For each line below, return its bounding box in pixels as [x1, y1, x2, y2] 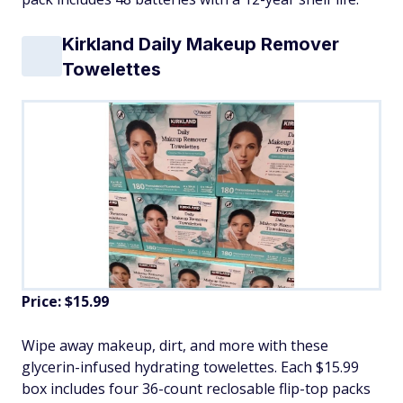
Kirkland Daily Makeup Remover [62, 32, 339, 55]
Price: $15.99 [22, 291, 109, 312]
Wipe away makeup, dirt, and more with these [22, 336, 328, 356]
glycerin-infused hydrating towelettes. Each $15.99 [22, 357, 359, 378]
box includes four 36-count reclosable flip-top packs [22, 379, 371, 399]
